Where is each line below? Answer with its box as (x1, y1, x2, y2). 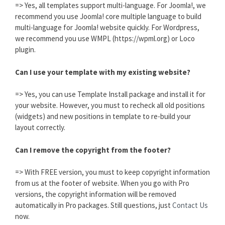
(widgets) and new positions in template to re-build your (15, 111, 191, 122)
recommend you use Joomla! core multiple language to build (15, 12, 201, 22)
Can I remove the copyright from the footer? (15, 145, 171, 155)
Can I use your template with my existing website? (15, 67, 190, 77)
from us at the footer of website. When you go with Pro (15, 178, 189, 188)
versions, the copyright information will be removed (15, 189, 176, 199)
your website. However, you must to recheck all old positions (15, 100, 205, 110)
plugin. (15, 45, 36, 55)
